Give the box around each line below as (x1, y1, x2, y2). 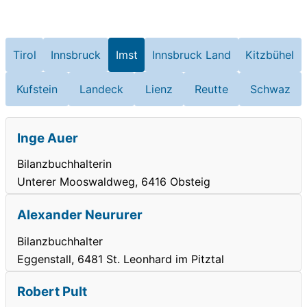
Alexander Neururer (17, 207, 143, 223)
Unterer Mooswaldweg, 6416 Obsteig (17, 175, 210, 189)
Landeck (79, 82, 123, 96)
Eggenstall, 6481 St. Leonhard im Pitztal (17, 251, 224, 266)
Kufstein (16, 82, 58, 96)
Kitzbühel (245, 47, 295, 62)
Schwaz (250, 82, 291, 96)
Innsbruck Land (151, 47, 231, 62)
